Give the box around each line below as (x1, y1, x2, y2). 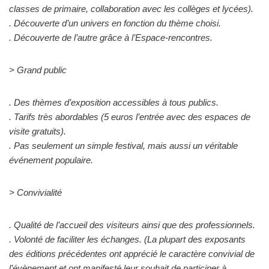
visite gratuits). (9, 126, 66, 136)
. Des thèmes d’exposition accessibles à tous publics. (9, 97, 219, 107)
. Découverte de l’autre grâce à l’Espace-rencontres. (9, 32, 213, 43)
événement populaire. (9, 155, 93, 165)
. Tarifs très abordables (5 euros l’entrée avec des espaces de (9, 112, 250, 122)
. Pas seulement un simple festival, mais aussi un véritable (9, 141, 238, 151)
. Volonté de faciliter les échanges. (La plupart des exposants (9, 234, 246, 244)
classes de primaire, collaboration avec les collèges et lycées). (9, 4, 253, 14)
